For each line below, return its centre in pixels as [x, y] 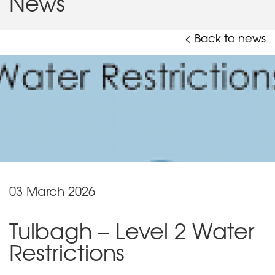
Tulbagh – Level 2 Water [132, 230]
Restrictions [67, 252]
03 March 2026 [52, 190]
